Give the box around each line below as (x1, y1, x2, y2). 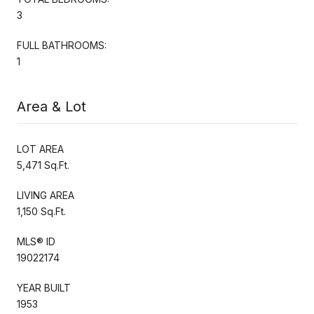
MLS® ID (17, 235, 55, 247)
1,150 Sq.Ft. (17, 205, 66, 217)
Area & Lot (17, 97, 86, 115)
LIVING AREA (17, 189, 74, 201)
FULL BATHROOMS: (17, 39, 107, 51)
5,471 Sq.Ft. (17, 158, 69, 171)
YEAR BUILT (17, 281, 71, 294)
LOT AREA (17, 142, 64, 155)
